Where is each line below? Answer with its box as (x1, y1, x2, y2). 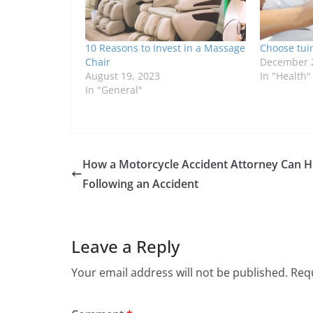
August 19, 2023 (85, 69, 160, 83)
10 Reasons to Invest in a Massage (85, 41, 245, 55)
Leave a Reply (71, 235, 180, 259)
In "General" (85, 83, 143, 97)
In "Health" (259, 69, 311, 83)
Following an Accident (82, 176, 198, 192)
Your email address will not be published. (71, 265, 288, 281)
